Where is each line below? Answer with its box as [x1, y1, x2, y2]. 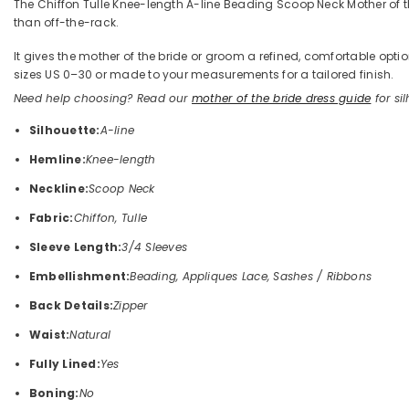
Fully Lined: [29, 356, 100, 372]
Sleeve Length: [29, 239, 122, 256]
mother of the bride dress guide [191, 90, 372, 107]
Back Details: [29, 298, 114, 314]
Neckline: [29, 181, 89, 197]
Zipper [113, 298, 148, 314]
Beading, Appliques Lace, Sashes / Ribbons [130, 268, 372, 285]
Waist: [29, 327, 70, 343]
